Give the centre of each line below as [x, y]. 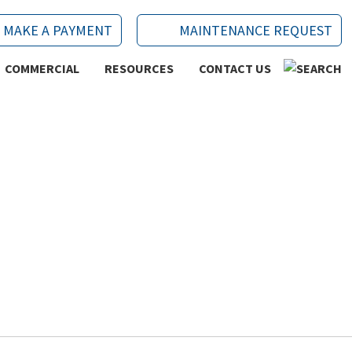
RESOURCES [139, 68]
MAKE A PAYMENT [57, 30]
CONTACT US [235, 68]
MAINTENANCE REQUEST [255, 30]
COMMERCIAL [42, 68]
